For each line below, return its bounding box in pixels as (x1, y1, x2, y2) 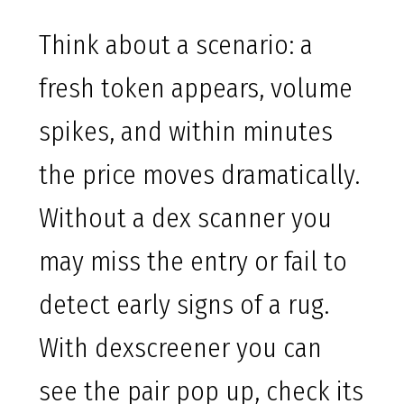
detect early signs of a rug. (39, 289, 329, 322)
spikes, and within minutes (39, 115, 333, 149)
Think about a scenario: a (39, 29, 313, 62)
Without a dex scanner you (39, 202, 332, 235)
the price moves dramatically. (39, 159, 360, 192)
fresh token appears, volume (39, 72, 353, 106)
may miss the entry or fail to (39, 245, 347, 279)
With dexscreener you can (39, 332, 322, 365)
